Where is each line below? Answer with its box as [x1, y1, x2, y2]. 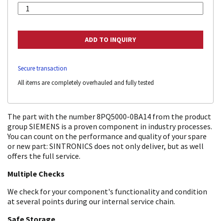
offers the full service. [7, 150, 80, 161]
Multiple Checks [7, 168, 65, 179]
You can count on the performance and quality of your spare [7, 131, 207, 141]
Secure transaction [18, 64, 67, 73]
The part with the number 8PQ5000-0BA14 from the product [7, 111, 211, 121]
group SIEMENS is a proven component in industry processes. [7, 121, 212, 131]
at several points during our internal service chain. [7, 196, 175, 206]
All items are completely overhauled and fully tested [18, 78, 154, 87]
